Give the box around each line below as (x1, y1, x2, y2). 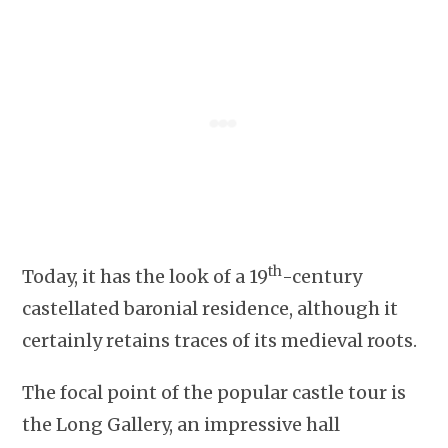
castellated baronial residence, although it (22, 297, 399, 321)
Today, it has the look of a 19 (22, 265, 269, 289)
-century (282, 265, 363, 289)
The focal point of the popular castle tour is (22, 381, 407, 405)
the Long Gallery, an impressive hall (22, 413, 341, 437)
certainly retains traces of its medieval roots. (22, 329, 418, 353)
